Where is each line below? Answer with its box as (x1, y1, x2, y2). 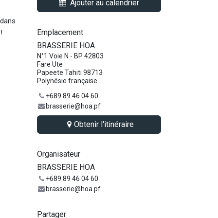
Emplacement (37, 28, 83, 37)
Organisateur (37, 149, 80, 159)
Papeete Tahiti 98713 (37, 69, 103, 76)
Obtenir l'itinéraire (74, 120, 134, 129)
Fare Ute (37, 60, 63, 68)
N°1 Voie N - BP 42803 (37, 52, 104, 60)
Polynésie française (37, 77, 97, 85)
